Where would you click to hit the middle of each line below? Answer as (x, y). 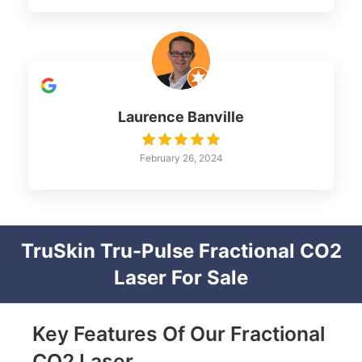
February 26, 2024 (181, 158)
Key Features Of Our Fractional (179, 333)
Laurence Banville (181, 116)
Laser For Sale (181, 277)
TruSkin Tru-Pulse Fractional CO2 (181, 250)
